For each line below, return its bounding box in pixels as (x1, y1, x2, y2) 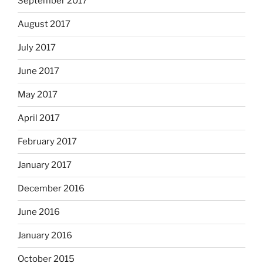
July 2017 (18, 42, 56, 53)
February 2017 (18, 136, 77, 147)
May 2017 (18, 89, 58, 100)
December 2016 (18, 183, 85, 194)
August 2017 (18, 19, 70, 30)
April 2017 (18, 113, 60, 124)
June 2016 (18, 207, 60, 218)
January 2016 (18, 230, 72, 241)
